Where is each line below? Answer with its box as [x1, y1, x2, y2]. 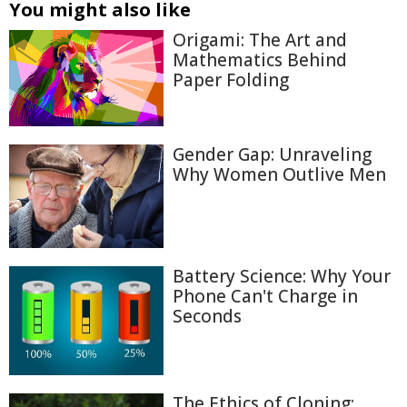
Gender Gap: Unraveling [173, 143, 372, 167]
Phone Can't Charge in [173, 283, 358, 308]
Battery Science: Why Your [173, 263, 391, 288]
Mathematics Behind [173, 48, 347, 72]
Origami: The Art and [173, 28, 347, 52]
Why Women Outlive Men [173, 163, 386, 187]
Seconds [173, 303, 242, 328]
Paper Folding [173, 68, 289, 92]
